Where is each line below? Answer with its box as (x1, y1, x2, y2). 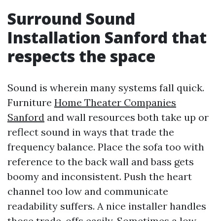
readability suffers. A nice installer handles (7, 200, 206, 212)
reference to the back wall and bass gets (7, 155, 194, 168)
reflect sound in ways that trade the (7, 126, 174, 138)
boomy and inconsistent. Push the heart (7, 170, 192, 183)
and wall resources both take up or (44, 111, 209, 123)
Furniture (7, 96, 54, 109)
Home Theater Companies (54, 96, 176, 109)
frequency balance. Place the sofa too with (7, 141, 204, 153)
